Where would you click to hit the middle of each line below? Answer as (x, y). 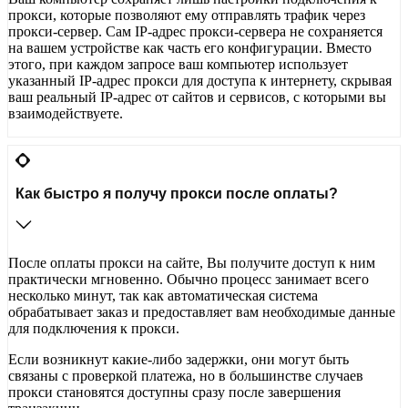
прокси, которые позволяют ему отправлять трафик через (187, 15)
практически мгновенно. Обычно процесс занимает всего (189, 280)
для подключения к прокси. (96, 329)
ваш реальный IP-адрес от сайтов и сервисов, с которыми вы (197, 97)
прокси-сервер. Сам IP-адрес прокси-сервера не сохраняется (195, 32)
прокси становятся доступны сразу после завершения (174, 393)
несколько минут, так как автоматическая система (163, 296)
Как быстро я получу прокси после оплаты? (177, 194)
